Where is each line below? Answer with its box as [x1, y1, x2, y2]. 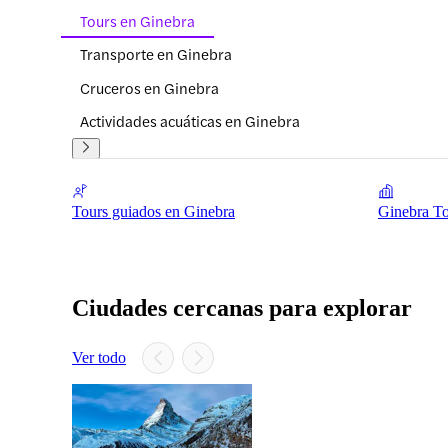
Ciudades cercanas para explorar [72, 295, 412, 321]
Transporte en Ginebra [80, 43, 232, 65]
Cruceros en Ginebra [80, 76, 219, 98]
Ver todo [72, 348, 126, 366]
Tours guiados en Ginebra [72, 203, 235, 220]
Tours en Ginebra [80, 9, 195, 31]
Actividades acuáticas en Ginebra [80, 110, 300, 132]
